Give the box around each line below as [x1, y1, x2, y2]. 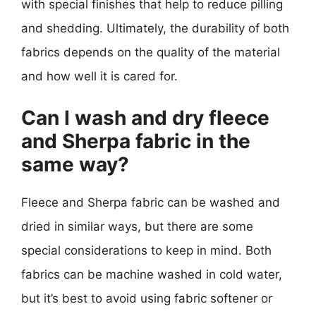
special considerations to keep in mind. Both [21, 243, 272, 257]
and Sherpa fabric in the [21, 128, 250, 153]
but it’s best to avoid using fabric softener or [21, 291, 272, 305]
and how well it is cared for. [21, 69, 178, 83]
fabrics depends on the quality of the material [21, 45, 280, 59]
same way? [21, 152, 129, 176]
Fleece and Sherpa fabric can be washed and [21, 195, 280, 209]
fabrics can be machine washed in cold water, [21, 267, 282, 281]
